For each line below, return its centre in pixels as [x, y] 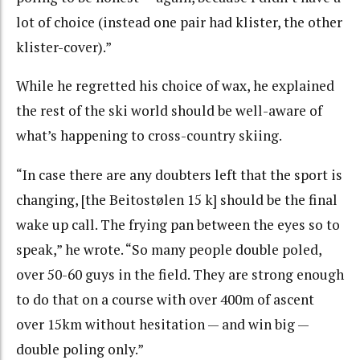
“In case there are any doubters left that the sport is [179, 174]
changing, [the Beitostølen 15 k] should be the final [177, 199]
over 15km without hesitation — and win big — [162, 324]
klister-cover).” [64, 47]
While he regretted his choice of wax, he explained [175, 86]
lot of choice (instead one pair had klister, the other [179, 22]
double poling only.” [80, 349]
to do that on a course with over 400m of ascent [165, 299]
